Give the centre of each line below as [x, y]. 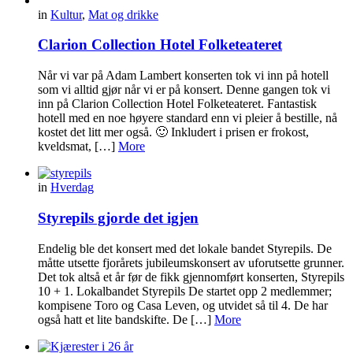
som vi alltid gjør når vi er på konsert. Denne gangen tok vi [184, 90]
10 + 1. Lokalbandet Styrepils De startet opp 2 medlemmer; [185, 291]
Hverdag [72, 188]
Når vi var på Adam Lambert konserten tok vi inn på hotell [183, 76]
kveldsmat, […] [78, 147]
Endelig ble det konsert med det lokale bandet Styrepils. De [185, 248]
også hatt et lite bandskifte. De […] [126, 319]
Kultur [66, 14]
